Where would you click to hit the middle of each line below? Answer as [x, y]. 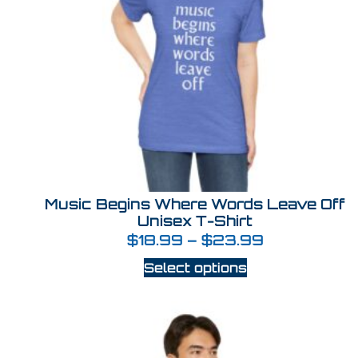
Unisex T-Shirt [195, 221]
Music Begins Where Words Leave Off [195, 204]
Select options [195, 268]
